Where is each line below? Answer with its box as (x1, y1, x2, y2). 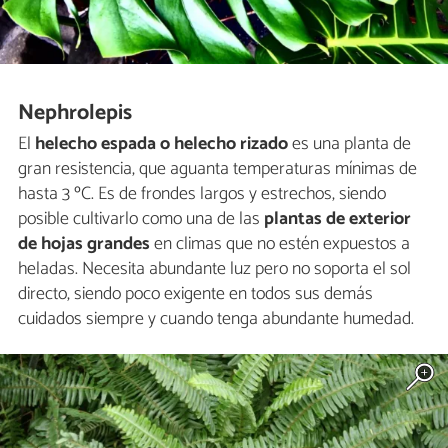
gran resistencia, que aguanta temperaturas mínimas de (18, 153, 417, 184)
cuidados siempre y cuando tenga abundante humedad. (18, 303, 414, 334)
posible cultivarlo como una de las (18, 203, 264, 234)
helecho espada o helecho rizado (31, 128, 288, 159)
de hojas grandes (18, 228, 150, 259)
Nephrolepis (18, 95, 133, 132)
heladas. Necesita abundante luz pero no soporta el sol (18, 253, 411, 284)
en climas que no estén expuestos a (150, 228, 410, 259)
